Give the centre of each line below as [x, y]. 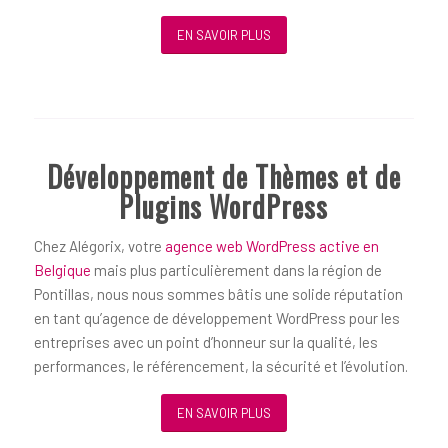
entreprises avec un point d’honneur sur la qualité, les [205, 342]
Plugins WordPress [224, 206]
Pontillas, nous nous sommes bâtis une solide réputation [218, 294]
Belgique [62, 270]
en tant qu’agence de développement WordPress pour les [216, 318]
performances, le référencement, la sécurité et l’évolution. [220, 366]
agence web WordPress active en [271, 246]
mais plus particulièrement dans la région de [236, 270]
